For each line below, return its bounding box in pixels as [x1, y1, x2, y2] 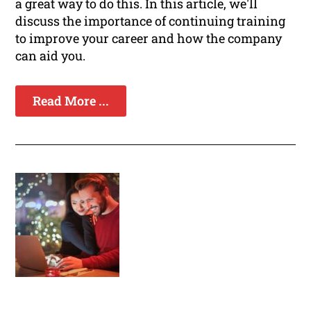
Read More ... [33, 92, 110, 110]
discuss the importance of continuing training [15, 12, 286, 30]
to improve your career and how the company [15, 30, 283, 47]
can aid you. [15, 47, 86, 65]
